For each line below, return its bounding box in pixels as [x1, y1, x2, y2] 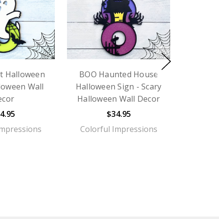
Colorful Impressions [80, 123, 157, 134]
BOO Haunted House [79, 68, 158, 80]
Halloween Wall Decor [77, 93, 160, 104]
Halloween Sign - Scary [75, 81, 162, 92]
